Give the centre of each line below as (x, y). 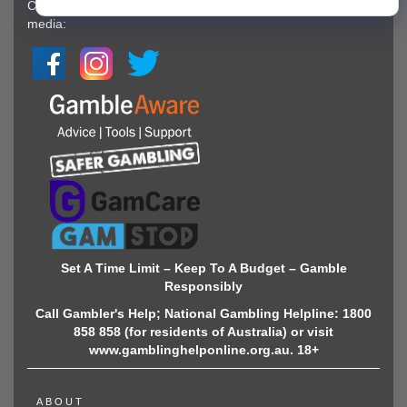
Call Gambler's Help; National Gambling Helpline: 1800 (203, 313)
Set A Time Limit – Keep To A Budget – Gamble (203, 268)
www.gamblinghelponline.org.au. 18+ (203, 349)
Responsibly (203, 286)
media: (47, 24)
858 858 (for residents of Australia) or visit (203, 331)
